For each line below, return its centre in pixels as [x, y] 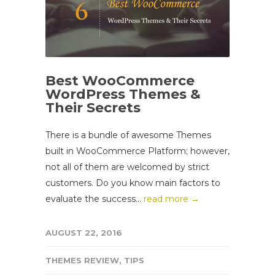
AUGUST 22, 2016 [84, 232]
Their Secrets [93, 107]
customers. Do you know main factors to [133, 183]
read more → [172, 199]
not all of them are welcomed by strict [127, 167]
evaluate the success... [95, 199]
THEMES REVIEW [82, 260]
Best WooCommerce [120, 80]
